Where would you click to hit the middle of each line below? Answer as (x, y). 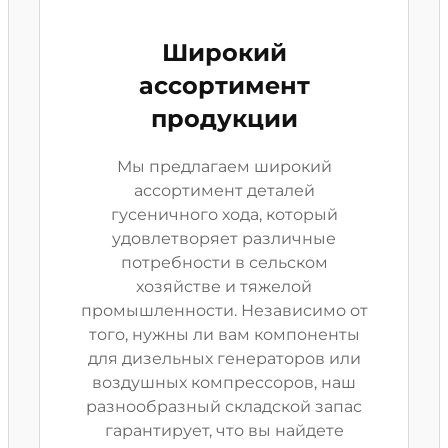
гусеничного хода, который (224, 214)
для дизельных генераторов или (224, 358)
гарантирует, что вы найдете (224, 430)
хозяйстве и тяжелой (224, 286)
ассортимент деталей (224, 190)
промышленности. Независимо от (224, 310)
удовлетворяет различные (224, 238)
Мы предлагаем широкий (224, 166)
